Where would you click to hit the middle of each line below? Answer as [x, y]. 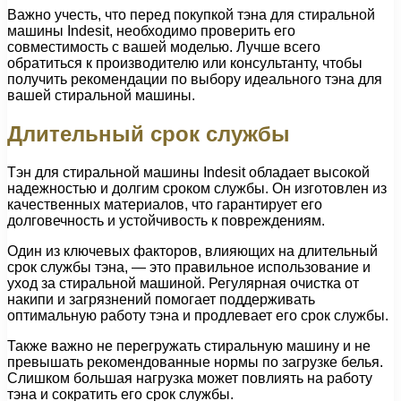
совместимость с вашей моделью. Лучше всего [164, 47]
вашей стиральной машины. [101, 95]
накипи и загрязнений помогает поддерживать [161, 299]
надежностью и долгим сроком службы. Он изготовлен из [197, 188]
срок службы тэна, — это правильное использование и [189, 267]
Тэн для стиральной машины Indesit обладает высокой [188, 172]
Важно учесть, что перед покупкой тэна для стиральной [191, 14]
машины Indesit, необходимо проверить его [151, 30]
